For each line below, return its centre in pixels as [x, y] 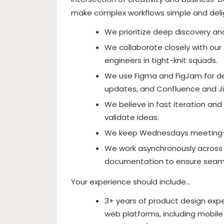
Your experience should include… [131, 182]
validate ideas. [132, 117]
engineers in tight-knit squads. [161, 60]
